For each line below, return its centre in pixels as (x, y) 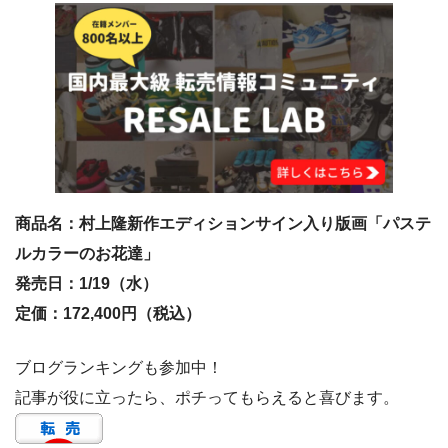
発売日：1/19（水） (86, 284)
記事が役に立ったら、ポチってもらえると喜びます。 (207, 398)
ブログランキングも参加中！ (119, 368)
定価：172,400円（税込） (108, 314)
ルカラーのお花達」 (87, 254)
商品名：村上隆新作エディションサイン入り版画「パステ (223, 224)
